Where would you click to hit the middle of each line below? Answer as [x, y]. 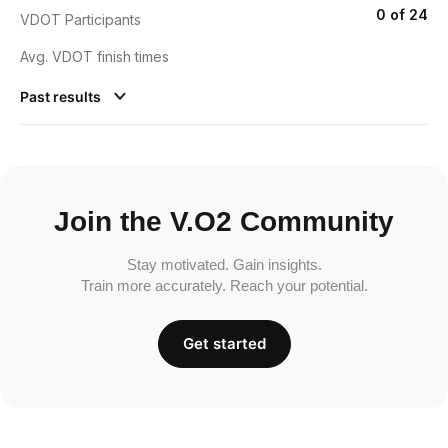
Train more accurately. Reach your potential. [224, 285]
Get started [224, 343]
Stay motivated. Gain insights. [224, 264]
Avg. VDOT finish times [94, 56]
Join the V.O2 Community [224, 221]
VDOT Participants [80, 19]
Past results [62, 96]
